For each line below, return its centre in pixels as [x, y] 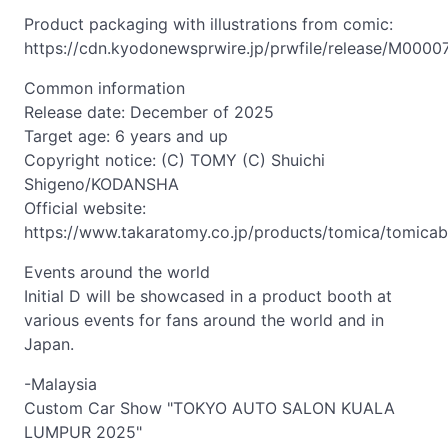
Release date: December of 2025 [149, 112]
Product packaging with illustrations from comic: [208, 24]
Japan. [49, 344]
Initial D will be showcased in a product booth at [208, 296]
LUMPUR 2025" [83, 432]
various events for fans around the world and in [204, 320]
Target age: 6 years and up [126, 136]
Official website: [85, 208]
